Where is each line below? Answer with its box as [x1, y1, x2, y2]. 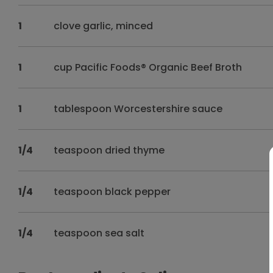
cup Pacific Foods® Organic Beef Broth [54, 60, 243, 74]
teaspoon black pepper [54, 185, 171, 199]
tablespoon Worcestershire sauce [54, 102, 223, 116]
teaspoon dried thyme [54, 143, 165, 157]
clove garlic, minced [54, 19, 154, 33]
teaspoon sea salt [54, 226, 145, 240]
